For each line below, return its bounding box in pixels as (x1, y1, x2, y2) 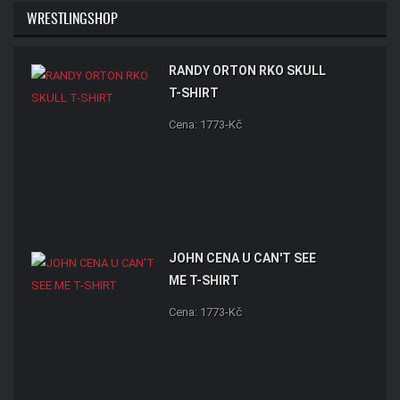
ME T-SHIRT (169, 273, 239, 288)
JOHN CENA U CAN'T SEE (169, 251, 316, 266)
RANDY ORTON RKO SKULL (169, 63, 326, 79)
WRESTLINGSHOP (27, 12, 118, 27)
